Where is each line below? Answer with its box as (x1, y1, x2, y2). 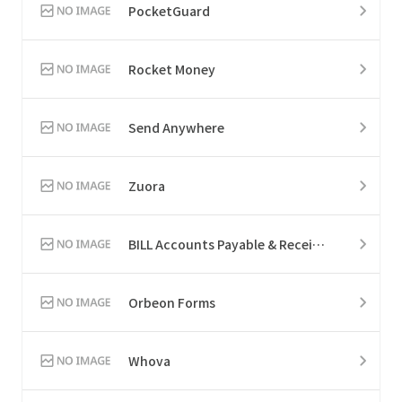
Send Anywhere (128, 118, 224, 136)
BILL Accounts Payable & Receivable (312, 234, 325, 253)
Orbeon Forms (128, 293, 215, 311)
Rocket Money (128, 59, 215, 78)
